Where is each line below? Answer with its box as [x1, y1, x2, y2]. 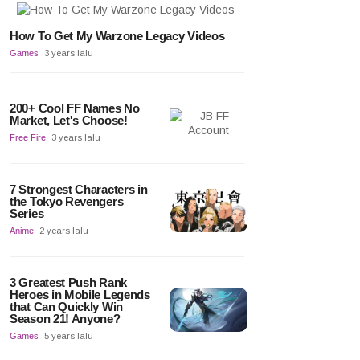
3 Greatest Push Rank [10, 276, 127, 290]
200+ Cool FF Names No [10, 101, 140, 116]
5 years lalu [44, 331, 93, 342]
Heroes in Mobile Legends [10, 288, 150, 302]
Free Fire [10, 133, 46, 143]
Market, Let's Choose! [10, 113, 128, 128]
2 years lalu [39, 226, 88, 236]
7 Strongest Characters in [10, 182, 148, 197]
